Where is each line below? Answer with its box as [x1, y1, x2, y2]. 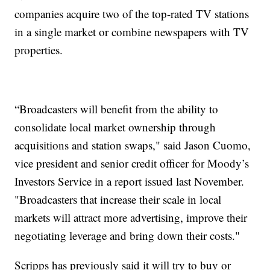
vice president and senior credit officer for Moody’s [14, 155, 250, 171]
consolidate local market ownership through [14, 119, 216, 135]
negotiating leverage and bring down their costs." [14, 228, 240, 243]
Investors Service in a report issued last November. [14, 174, 245, 189]
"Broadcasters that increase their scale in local [14, 192, 222, 207]
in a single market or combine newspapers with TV [14, 24, 250, 40]
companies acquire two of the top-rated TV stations [14, 6, 250, 22]
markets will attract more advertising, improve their [14, 210, 248, 225]
